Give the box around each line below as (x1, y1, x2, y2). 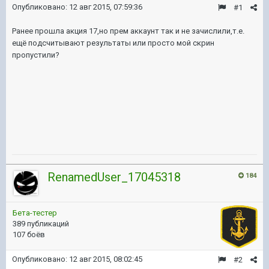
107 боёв (13, 230, 45, 239)
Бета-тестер (13, 208, 57, 217)
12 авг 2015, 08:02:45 (69, 255, 142, 264)
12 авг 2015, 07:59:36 (69, 2, 142, 11)
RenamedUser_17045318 (47, 170, 181, 184)
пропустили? (12, 50, 59, 59)
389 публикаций (13, 219, 69, 228)
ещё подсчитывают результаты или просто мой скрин (12, 38, 214, 47)
